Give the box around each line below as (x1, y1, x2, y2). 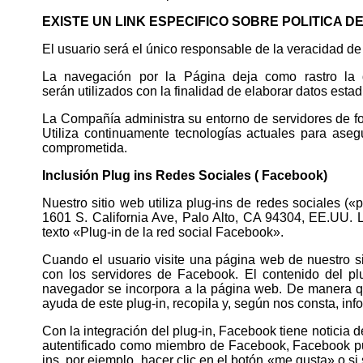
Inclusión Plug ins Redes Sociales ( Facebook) (42, 168, 327, 182)
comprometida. (42, 140, 127, 155)
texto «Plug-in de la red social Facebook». (42, 224, 284, 239)
